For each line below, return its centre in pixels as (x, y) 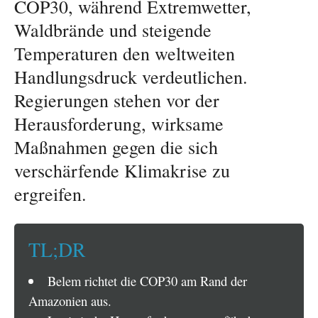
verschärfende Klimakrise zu (122, 171)
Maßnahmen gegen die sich (116, 147)
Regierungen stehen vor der (117, 100)
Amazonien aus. (70, 300)
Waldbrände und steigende (113, 30)
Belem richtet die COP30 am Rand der (147, 280)
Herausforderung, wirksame (119, 124)
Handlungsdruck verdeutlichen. (131, 77)
